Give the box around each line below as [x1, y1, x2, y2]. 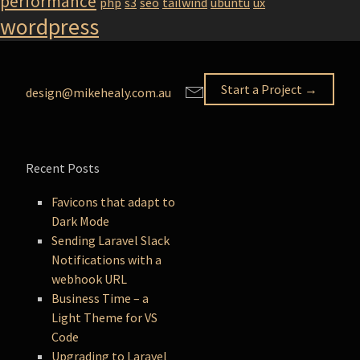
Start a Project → [220, 81, 317, 98]
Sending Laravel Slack [51, 232, 170, 249]
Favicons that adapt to [51, 194, 176, 211]
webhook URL [51, 271, 128, 288]
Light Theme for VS [51, 309, 158, 326]
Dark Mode [51, 213, 110, 230]
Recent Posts [26, 160, 100, 177]
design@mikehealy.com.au [26, 84, 171, 101]
